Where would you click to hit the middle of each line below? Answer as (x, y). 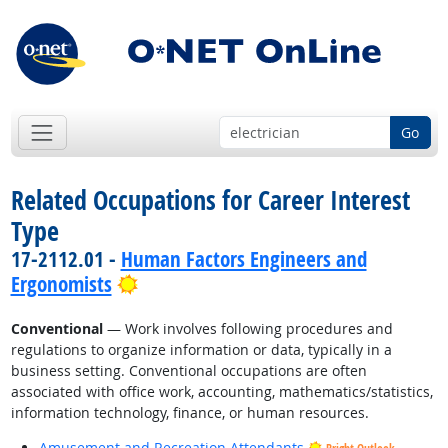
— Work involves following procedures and (247, 329)
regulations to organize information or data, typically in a (201, 350)
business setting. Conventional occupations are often (188, 371)
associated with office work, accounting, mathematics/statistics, (221, 392)
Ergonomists (61, 284)
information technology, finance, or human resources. (189, 413)
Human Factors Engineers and (243, 259)
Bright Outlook (197, 283)
